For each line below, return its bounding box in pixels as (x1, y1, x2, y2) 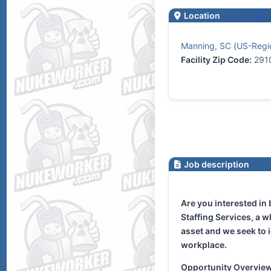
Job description (181, 159, 249, 170)
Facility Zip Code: (180, 54, 252, 65)
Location (181, 10, 220, 21)
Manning (180, 41, 215, 51)
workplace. (180, 240, 227, 250)
